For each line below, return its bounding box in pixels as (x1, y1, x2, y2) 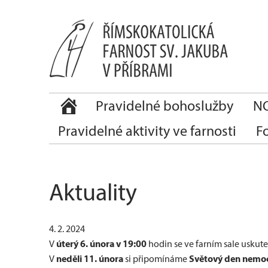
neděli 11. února (56, 252, 123, 264)
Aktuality (49, 178, 137, 206)
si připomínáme (123, 253, 189, 264)
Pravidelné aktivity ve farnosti (58, 122, 236, 139)
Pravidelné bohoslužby (96, 97, 233, 114)
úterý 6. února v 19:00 (56, 237, 147, 249)
